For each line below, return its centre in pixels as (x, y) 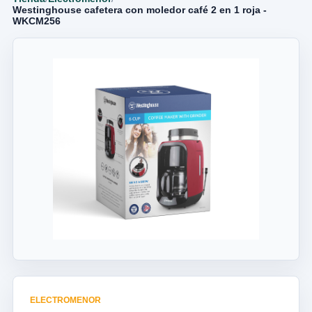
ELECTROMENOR (65, 300)
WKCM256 (37, 21)
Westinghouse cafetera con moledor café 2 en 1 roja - (140, 10)
